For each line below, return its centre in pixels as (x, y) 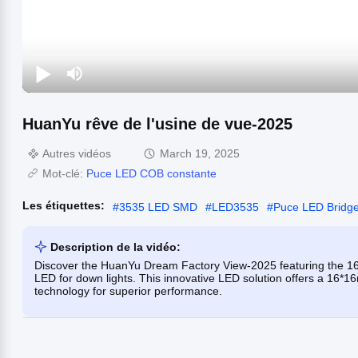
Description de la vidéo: (115, 247)
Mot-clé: (64, 173)
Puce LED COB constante (151, 173)
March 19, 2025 (200, 153)
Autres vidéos (77, 153)
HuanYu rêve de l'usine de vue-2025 (157, 123)
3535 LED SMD (158, 207)
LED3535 (235, 207)
